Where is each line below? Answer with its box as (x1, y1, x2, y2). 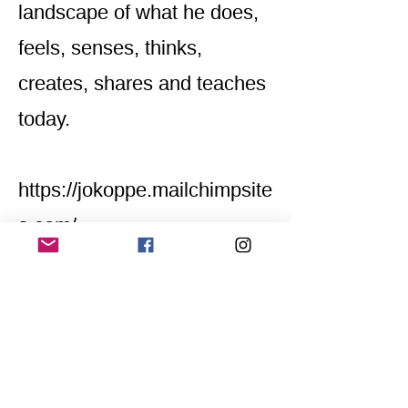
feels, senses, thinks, (18, 36, 202, 59)
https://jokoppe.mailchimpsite (18, 178, 272, 201)
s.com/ (18, 214, 76, 237)
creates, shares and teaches (18, 72, 266, 95)
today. (18, 107, 70, 130)
